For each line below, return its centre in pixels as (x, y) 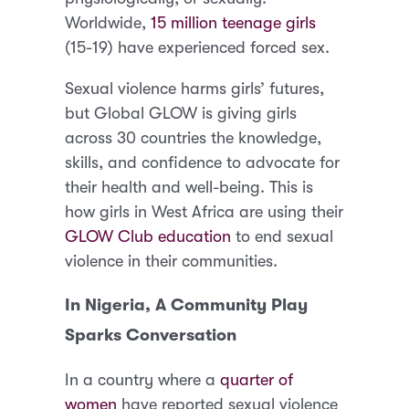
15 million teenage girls (234, 22)
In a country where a (143, 380)
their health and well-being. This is (189, 187)
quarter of (257, 380)
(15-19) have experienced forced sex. (200, 47)
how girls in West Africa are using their (204, 211)
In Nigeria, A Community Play (187, 305)
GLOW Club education (148, 236)
